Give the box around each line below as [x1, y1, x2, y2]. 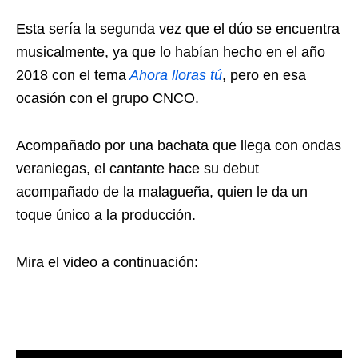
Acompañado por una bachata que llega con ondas [16, 137, 341, 153]
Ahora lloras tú [129, 66, 222, 83]
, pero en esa [222, 66, 306, 83]
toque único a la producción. [16, 206, 196, 223]
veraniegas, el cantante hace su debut [16, 160, 259, 177]
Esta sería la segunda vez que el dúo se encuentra [16, 20, 340, 37]
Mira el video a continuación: [16, 253, 198, 270]
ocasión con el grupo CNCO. [16, 89, 199, 106]
